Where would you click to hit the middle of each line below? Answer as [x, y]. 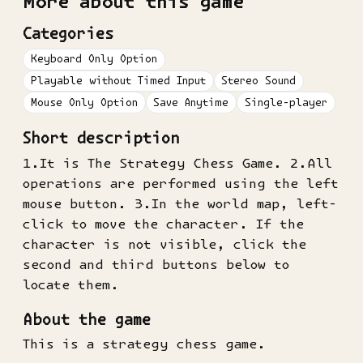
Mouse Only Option [84, 102]
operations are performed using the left [181, 183]
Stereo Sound [259, 81]
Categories [68, 34]
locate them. [71, 284]
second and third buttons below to [156, 264]
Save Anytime [191, 102]
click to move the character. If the [163, 223]
